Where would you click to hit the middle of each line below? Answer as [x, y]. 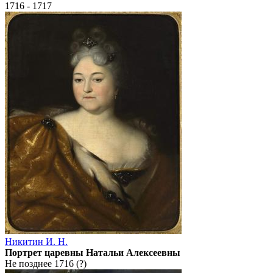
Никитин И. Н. [36, 242]
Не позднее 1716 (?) [46, 264]
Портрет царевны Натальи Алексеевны [93, 253]
